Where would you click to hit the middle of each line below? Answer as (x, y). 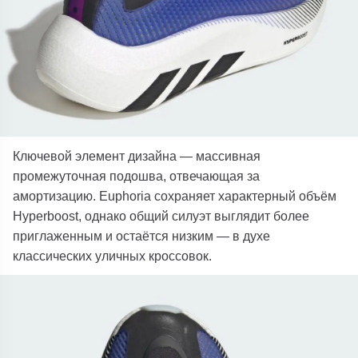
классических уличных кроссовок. (113, 255)
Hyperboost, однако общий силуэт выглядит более (161, 215)
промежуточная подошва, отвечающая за (137, 175)
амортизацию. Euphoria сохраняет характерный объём (175, 195)
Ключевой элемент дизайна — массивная (137, 155)
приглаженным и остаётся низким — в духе (142, 235)
